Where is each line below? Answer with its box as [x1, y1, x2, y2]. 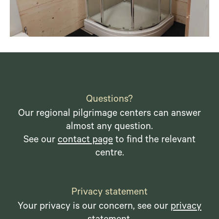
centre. [95, 148, 124, 159]
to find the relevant [113, 135, 196, 146]
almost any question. [66, 122, 153, 133]
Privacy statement [71, 187, 148, 198]
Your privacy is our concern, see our [18, 201, 171, 213]
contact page [58, 135, 113, 146]
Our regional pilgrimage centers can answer [18, 109, 201, 120]
